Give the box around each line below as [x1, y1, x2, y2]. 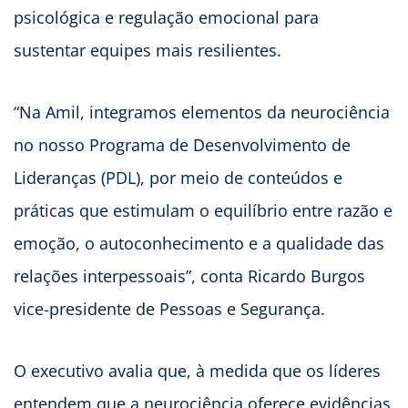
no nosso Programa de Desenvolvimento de [14, 134, 351, 157]
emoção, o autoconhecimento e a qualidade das [14, 232, 384, 255]
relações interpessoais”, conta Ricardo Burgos [14, 265, 365, 288]
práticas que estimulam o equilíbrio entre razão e [14, 199, 393, 222]
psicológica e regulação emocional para [14, 6, 319, 29]
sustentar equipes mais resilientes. [14, 39, 281, 62]
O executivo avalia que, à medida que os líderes [14, 360, 381, 382]
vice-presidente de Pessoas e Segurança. [14, 298, 325, 321]
